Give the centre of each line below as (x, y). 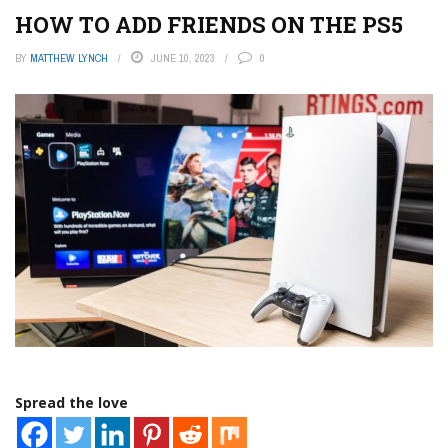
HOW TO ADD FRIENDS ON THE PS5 (209, 24)
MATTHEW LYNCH (69, 58)
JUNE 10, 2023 (183, 58)
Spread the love (71, 403)
